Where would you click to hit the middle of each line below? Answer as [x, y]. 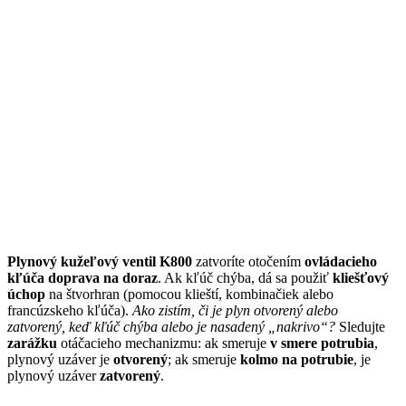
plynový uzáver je [60, 359]
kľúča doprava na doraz [82, 277]
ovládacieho [341, 261]
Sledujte [360, 326]
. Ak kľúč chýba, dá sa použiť [245, 277]
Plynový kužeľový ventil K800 [100, 261]
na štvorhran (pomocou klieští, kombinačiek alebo [189, 294]
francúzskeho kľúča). [70, 310]
